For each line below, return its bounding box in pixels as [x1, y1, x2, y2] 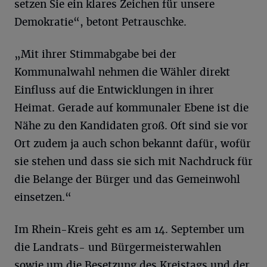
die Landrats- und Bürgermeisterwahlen [14, 241, 221, 254]
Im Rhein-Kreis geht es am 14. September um [14, 223, 244, 236]
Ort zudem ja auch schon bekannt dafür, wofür [14, 137, 251, 150]
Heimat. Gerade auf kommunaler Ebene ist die [14, 101, 249, 114]
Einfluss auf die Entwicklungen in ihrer [14, 83, 214, 97]
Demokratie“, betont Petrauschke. [14, 15, 187, 29]
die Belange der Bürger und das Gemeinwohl [14, 173, 240, 186]
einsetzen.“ [14, 191, 72, 204]
